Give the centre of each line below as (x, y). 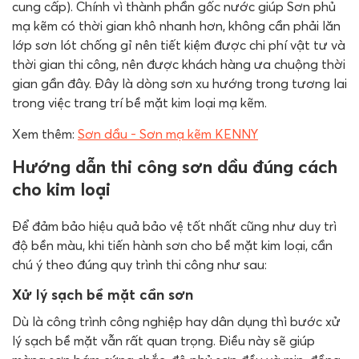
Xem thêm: (45, 133)
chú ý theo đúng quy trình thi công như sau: (139, 264)
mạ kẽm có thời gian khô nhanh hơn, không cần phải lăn (176, 25)
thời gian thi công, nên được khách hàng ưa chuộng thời (179, 64)
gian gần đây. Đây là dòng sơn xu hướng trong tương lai (179, 83)
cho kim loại (61, 189)
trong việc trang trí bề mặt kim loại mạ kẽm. (139, 102)
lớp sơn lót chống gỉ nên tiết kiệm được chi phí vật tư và (179, 44)
